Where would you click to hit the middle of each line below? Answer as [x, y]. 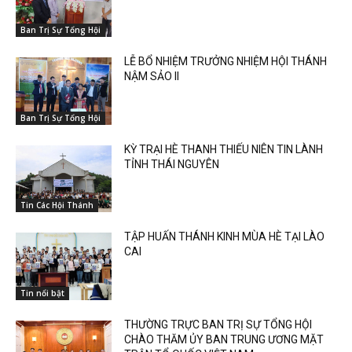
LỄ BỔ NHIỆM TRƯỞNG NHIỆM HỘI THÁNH [226, 61]
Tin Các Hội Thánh [57, 205]
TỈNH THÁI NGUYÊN [172, 164]
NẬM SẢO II [152, 76]
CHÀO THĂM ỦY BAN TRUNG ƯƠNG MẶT [224, 339]
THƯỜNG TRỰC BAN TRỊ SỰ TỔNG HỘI [218, 324]
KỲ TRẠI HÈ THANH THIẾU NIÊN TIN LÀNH [224, 149]
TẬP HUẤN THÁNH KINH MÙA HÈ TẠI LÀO [225, 237]
